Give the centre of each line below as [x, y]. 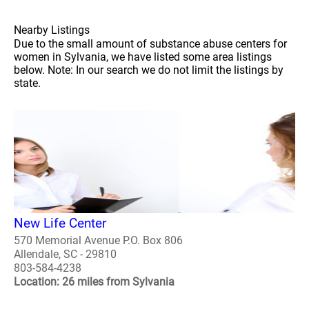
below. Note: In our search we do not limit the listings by [149, 70]
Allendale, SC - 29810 [65, 255]
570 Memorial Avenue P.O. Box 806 [98, 241]
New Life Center [60, 223]
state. [27, 83]
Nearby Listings [52, 30]
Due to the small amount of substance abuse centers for [150, 43]
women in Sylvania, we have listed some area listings [143, 57]
